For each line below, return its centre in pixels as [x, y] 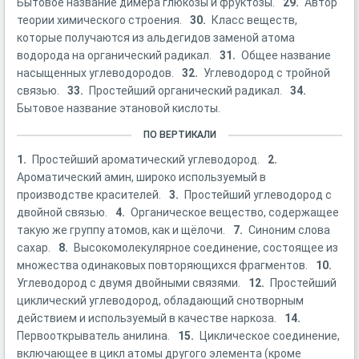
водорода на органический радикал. [115, 55]
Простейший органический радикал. [187, 91]
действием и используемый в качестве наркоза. [148, 318]
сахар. [35, 248]
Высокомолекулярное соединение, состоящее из [206, 248]
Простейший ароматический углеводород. [147, 159]
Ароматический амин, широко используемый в [141, 177]
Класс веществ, [254, 20]
